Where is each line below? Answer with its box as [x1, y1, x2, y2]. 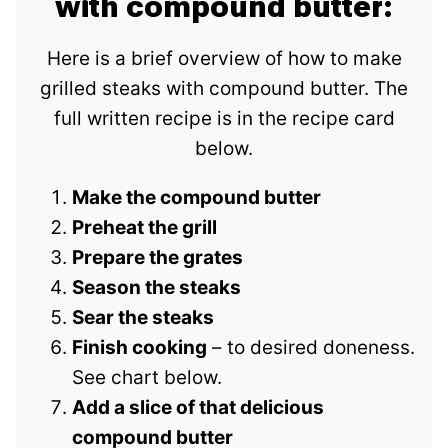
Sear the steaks [72, 306, 214, 330]
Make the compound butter [72, 186, 321, 210]
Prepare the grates [72, 246, 243, 270]
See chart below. [72, 366, 222, 390]
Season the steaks [72, 276, 241, 300]
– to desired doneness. [207, 336, 415, 360]
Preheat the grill [72, 216, 217, 240]
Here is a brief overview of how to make [46, 47, 402, 71]
